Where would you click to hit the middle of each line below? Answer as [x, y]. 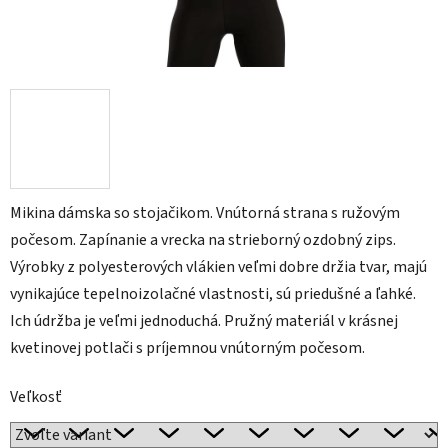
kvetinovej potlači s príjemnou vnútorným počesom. [187, 348]
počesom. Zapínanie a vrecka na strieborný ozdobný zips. [203, 240]
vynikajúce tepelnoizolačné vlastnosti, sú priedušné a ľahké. [213, 294]
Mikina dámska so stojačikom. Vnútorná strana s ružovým [205, 213]
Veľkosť [36, 397]
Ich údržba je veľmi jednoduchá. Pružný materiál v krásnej [204, 321]
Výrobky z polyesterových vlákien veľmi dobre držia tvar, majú [218, 267]
